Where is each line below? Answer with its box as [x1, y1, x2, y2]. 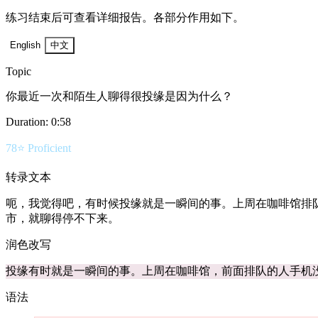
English [10, 40, 40, 51]
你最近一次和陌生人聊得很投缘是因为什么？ [6, 90, 233, 103]
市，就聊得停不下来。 [6, 212, 119, 225]
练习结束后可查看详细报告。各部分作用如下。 [6, 11, 244, 24]
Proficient [28, 142, 71, 155]
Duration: [6, 116, 51, 128]
